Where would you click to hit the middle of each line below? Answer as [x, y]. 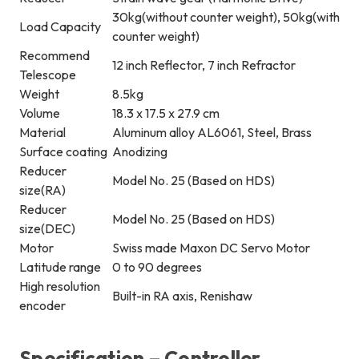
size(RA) [42, 190]
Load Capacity [60, 27]
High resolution [60, 286]
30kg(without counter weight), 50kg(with [226, 17]
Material [42, 133]
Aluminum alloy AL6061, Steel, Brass [212, 133]
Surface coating [63, 152]
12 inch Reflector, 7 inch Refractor [204, 65]
